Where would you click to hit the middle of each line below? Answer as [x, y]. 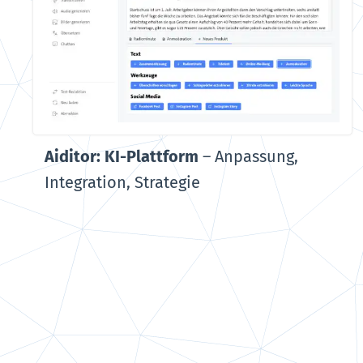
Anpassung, [256, 157]
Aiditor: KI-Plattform [122, 157]
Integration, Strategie [122, 183]
